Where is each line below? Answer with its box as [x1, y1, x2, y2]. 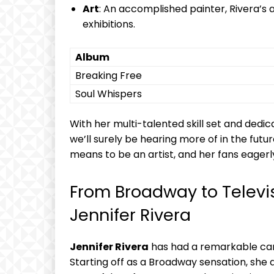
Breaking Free [75, 68, 142, 83]
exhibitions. [83, 17, 135, 32]
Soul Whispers [75, 87, 142, 102]
